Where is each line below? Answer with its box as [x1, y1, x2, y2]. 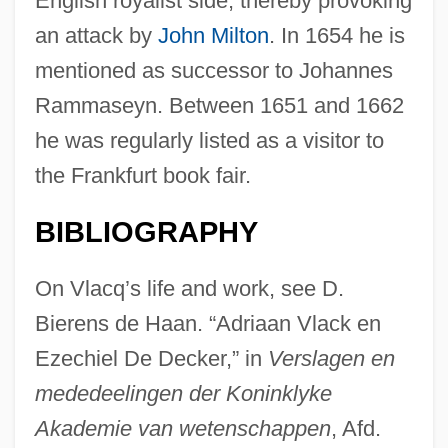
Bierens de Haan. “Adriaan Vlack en [34, 310, 381, 336]
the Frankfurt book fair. [34, 162, 251, 188]
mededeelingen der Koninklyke [34, 380, 332, 406]
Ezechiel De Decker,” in [34, 345, 268, 371]
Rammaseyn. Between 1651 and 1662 [34, 92, 404, 118]
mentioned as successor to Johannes [34, 57, 393, 83]
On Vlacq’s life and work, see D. [34, 275, 344, 301]
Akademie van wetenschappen [34, 415, 331, 441]
